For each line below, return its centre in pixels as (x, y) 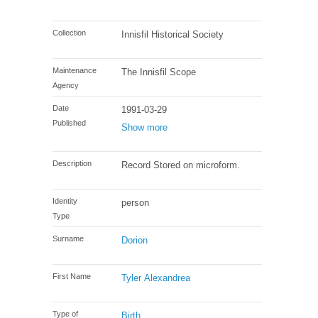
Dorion (135, 240)
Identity (65, 201)
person (136, 202)
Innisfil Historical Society (173, 34)
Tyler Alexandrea (156, 278)
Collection (69, 32)
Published (69, 122)
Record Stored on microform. (181, 165)
